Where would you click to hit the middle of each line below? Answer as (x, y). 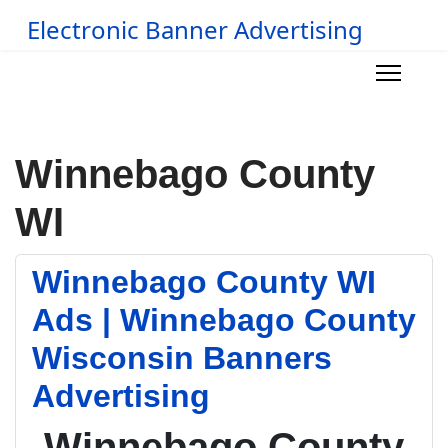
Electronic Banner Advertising (195, 29)
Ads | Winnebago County (224, 320)
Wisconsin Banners (182, 358)
